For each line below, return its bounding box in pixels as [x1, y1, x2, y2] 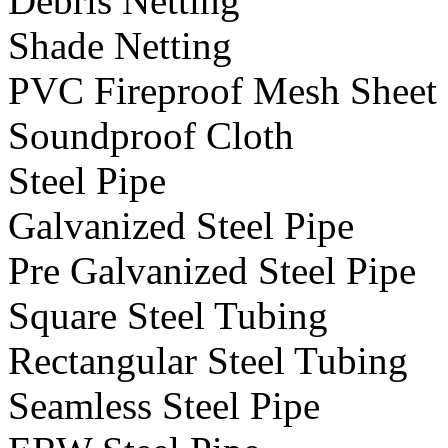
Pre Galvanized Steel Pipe [8, 249, 416, 293]
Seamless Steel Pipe [8, 384, 320, 428]
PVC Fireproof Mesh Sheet [8, 69, 437, 113]
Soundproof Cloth [8, 114, 294, 158]
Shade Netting [8, 24, 232, 68]
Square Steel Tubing [8, 294, 328, 338]
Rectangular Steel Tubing [8, 339, 408, 383]
